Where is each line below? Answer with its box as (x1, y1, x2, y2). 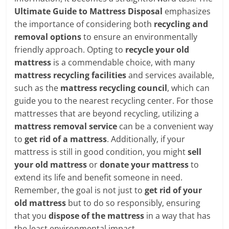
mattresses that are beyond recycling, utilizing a (14, 107, 199, 119)
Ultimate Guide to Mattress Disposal (14, 5, 163, 17)
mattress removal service (14, 120, 118, 132)
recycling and (154, 18, 209, 30)
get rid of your (145, 184, 202, 196)
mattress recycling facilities (14, 69, 127, 81)
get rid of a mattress (25, 133, 107, 145)
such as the (14, 82, 61, 94)
